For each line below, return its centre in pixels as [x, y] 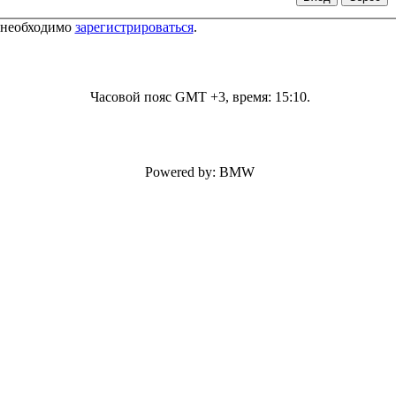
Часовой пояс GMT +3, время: [182, 97]
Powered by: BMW [200, 172]
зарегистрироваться [134, 27]
